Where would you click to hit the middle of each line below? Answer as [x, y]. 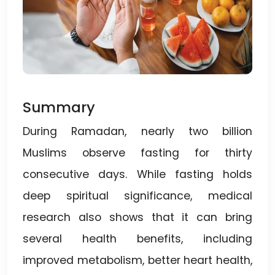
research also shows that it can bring [137, 217]
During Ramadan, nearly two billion [137, 131]
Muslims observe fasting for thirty [137, 153]
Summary [59, 107]
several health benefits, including [137, 238]
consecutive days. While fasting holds [137, 174]
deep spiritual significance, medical [137, 196]
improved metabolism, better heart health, [137, 260]
